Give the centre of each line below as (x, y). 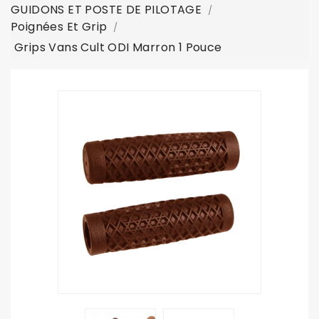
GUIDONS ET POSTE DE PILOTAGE (106, 10)
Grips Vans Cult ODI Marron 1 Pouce (118, 47)
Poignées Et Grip (59, 27)
